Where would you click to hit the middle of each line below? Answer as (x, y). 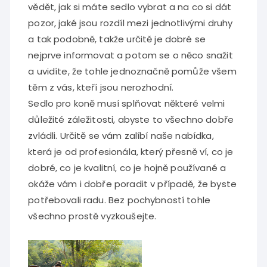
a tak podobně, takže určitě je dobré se (117, 39)
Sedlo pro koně (62, 103)
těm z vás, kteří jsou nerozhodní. (101, 87)
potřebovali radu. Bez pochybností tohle (119, 200)
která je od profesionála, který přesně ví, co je (131, 151)
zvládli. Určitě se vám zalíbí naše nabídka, (121, 135)
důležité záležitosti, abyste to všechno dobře (131, 119)
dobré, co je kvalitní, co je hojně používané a (127, 167)
